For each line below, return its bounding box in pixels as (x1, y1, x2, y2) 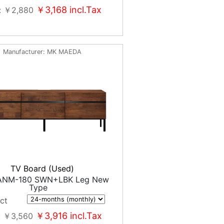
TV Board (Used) (10, 163, 74, 173)
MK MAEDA (47, 48, 82, 55)
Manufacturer (3, 48, 43, 55)
